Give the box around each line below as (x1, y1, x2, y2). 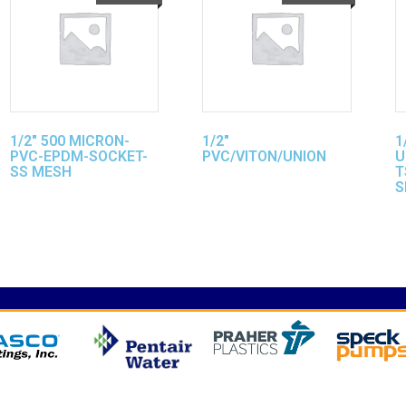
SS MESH (9, 162, 72, 180)
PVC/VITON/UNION (202, 147, 326, 165)
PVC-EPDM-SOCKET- (9, 147, 148, 165)
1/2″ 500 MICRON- (9, 131, 130, 150)
